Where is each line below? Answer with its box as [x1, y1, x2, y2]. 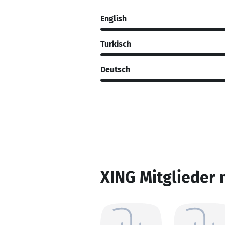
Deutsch [100, 64, 130, 74]
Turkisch [100, 39, 131, 49]
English [100, 13, 127, 23]
